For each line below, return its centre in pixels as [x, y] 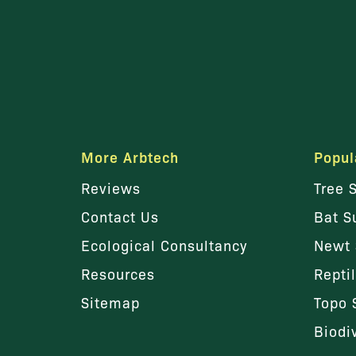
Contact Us [120, 217]
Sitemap [110, 302]
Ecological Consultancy [164, 245]
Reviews [111, 188]
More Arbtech [130, 157]
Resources [118, 274]
